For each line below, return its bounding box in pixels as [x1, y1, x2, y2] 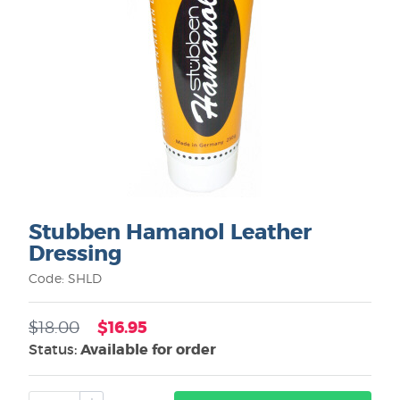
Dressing [29, 240, 122, 268]
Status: [29, 340, 80, 358]
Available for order [80, 340, 216, 359]
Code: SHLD [29, 271, 102, 286]
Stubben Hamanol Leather [29, 219, 312, 246]
